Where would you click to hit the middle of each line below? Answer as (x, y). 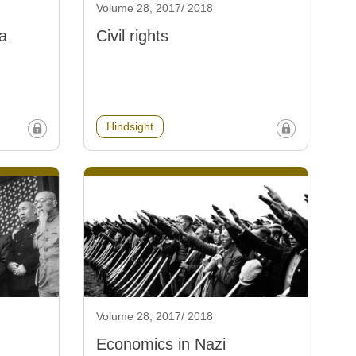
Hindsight (130, 126)
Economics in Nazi (161, 344)
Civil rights (132, 35)
